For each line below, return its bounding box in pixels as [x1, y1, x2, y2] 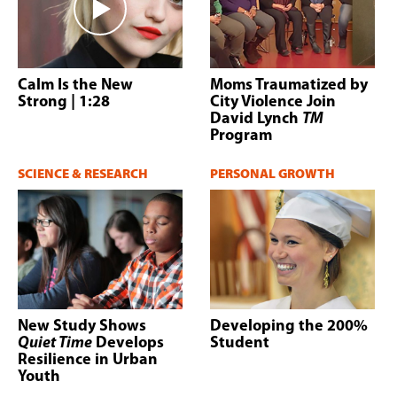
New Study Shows [18, 318, 146, 336]
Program [210, 128, 272, 145]
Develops [92, 335, 164, 353]
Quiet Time [18, 335, 92, 353]
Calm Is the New [18, 77, 133, 95]
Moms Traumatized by [210, 77, 368, 95]
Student [210, 335, 269, 353]
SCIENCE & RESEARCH [18, 167, 148, 182]
